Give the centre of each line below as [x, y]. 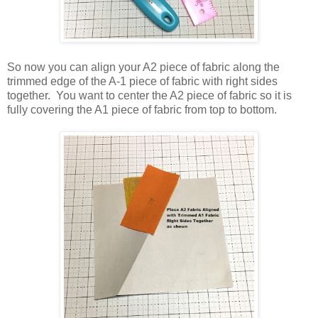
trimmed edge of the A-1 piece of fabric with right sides [142, 81]
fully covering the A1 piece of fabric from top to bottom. [145, 109]
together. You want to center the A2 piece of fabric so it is [149, 95]
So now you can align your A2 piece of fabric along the [143, 67]
